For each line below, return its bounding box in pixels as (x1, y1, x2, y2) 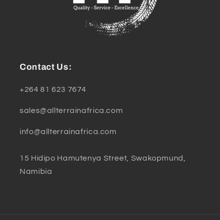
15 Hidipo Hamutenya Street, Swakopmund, (20, 154, 186, 162)
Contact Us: (20, 62, 72, 72)
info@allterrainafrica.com (20, 127, 117, 136)
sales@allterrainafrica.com (20, 107, 123, 115)
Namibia (20, 167, 53, 175)
